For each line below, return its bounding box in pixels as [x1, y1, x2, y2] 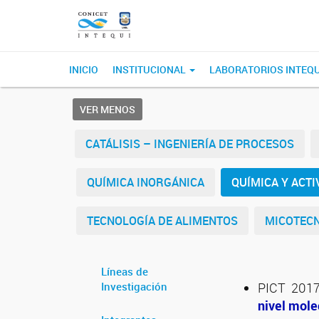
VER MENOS [80, 103, 135, 116]
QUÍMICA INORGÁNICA [87, 174, 204, 190]
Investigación [101, 279, 167, 293]
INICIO [69, 63, 98, 76]
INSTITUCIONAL [113, 63, 188, 76]
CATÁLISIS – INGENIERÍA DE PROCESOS [85, 136, 294, 152]
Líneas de [101, 264, 148, 278]
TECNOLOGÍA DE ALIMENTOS [87, 213, 238, 229]
